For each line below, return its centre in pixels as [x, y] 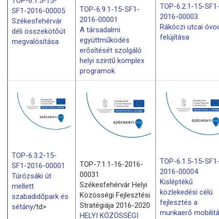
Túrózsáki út [32, 176]
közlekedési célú [186, 192]
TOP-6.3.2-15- [34, 156]
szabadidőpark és [40, 197]
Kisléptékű [176, 182]
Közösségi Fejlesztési [115, 195]
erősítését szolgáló [111, 50]
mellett [23, 186]
